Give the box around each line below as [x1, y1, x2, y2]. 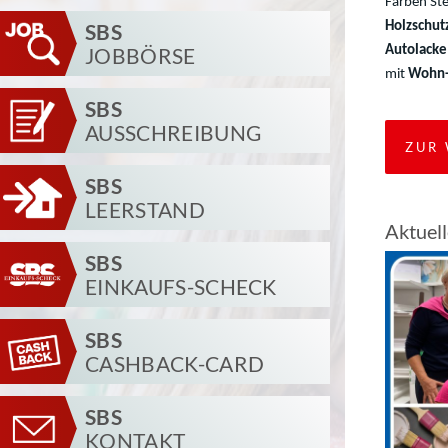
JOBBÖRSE [85, 42, 196, 68]
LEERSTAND [85, 196, 205, 222]
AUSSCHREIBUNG [85, 119, 262, 145]
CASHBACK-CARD [85, 350, 265, 376]
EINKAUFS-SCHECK [85, 273, 277, 299]
